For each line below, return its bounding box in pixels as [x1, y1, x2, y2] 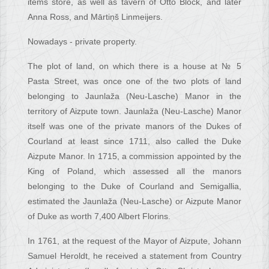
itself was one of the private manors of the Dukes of [28, 121, 241, 131]
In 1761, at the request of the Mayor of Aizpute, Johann [28, 236, 241, 246]
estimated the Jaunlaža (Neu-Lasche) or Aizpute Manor [28, 196, 241, 207]
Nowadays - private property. [28, 37, 138, 47]
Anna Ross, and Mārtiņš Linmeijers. [28, 12, 163, 22]
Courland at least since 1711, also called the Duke [28, 136, 241, 147]
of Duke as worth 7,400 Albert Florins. [28, 211, 171, 222]
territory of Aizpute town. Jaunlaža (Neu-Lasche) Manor [28, 106, 241, 116]
